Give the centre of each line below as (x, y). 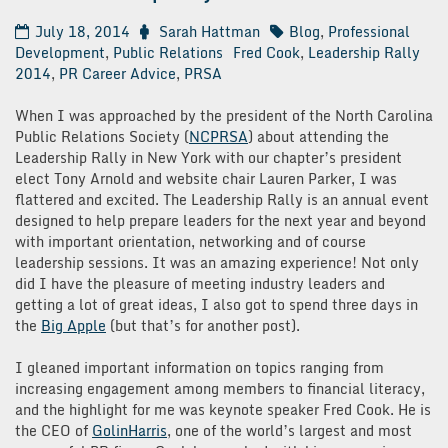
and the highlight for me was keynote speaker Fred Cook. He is (223, 409)
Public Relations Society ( (102, 136)
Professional (369, 31)
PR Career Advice (117, 73)
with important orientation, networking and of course (190, 241)
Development (60, 52)
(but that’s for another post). (203, 325)
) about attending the (318, 136)
